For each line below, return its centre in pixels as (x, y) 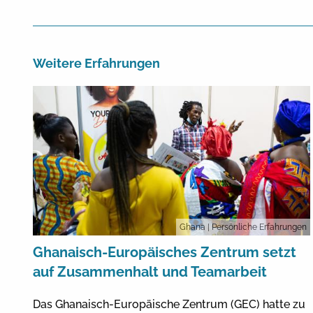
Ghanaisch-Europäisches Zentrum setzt (165, 252)
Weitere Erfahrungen (96, 64)
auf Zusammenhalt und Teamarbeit (150, 271)
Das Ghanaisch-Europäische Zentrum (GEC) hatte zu (169, 304)
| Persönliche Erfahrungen (257, 227)
